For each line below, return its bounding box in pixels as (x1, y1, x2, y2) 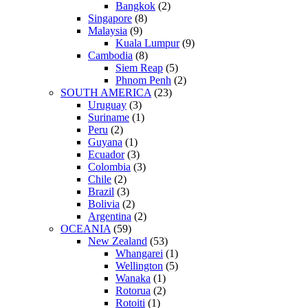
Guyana (88, 135, 122, 148)
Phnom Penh (115, 74, 171, 86)
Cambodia (88, 49, 133, 61)
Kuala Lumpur (115, 36, 179, 49)
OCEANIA (60, 222, 111, 234)
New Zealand (88, 234, 147, 247)
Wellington (115, 259, 163, 272)
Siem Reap (115, 61, 163, 74)
